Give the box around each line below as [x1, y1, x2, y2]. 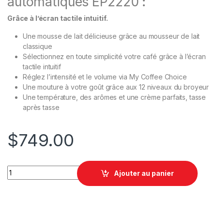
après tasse [23, 103, 60, 111]
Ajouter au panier [114, 169, 174, 178]
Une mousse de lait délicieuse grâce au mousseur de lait [23, 31, 200, 40]
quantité [7, 165, 36, 173]
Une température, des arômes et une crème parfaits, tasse [23, 93, 206, 101]
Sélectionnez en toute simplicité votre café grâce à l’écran [23, 52, 206, 61]
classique [23, 42, 52, 50]
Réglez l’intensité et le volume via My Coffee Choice [23, 72, 187, 81]
